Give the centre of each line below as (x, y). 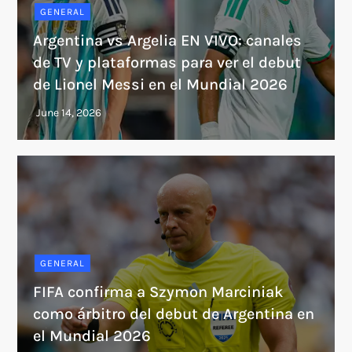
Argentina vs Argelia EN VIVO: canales (168, 40)
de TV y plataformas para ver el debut (167, 62)
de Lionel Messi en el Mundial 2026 (161, 84)
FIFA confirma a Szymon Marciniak (159, 291)
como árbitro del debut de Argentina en (174, 313)
